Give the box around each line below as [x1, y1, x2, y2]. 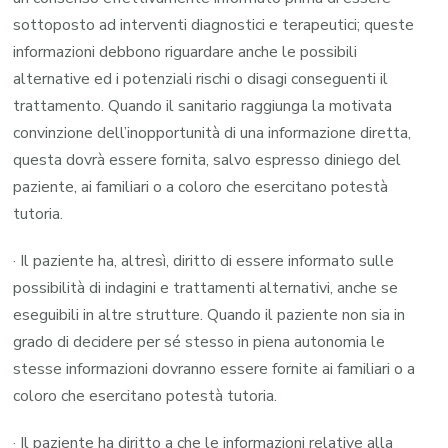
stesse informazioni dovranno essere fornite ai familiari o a [13, 358, 416, 381]
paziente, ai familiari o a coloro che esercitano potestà [13, 176, 389, 199]
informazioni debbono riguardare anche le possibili [13, 41, 358, 64]
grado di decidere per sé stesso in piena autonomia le [13, 331, 386, 354]
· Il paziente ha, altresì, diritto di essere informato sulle [13, 250, 395, 273]
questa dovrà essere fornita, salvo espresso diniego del [13, 149, 402, 172]
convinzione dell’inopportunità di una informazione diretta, [13, 122, 412, 145]
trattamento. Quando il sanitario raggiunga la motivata [13, 95, 393, 118]
